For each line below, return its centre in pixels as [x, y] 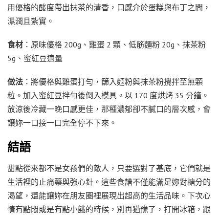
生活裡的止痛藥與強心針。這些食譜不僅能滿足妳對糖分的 [109, 182]
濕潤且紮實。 [31, 21]
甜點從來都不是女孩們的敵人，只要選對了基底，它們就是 [109, 168]
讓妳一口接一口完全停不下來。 [62, 122]
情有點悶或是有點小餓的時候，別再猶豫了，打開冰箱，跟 [109, 209]
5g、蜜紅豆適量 [35, 58]
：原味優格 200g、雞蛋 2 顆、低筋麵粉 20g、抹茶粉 [114, 44]
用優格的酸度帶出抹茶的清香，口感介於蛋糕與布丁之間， [109, 7]
